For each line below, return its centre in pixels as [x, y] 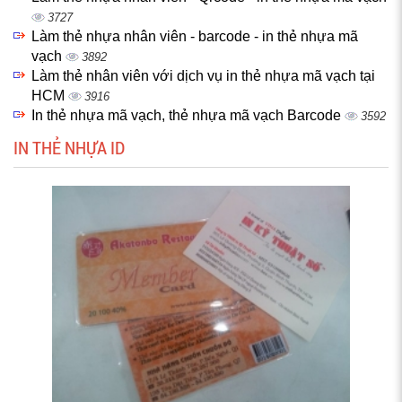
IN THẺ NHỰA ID [69, 147]
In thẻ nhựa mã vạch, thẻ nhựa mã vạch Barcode [188, 115]
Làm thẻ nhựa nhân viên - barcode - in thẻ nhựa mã [195, 36]
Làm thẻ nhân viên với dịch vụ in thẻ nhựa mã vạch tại [203, 76]
